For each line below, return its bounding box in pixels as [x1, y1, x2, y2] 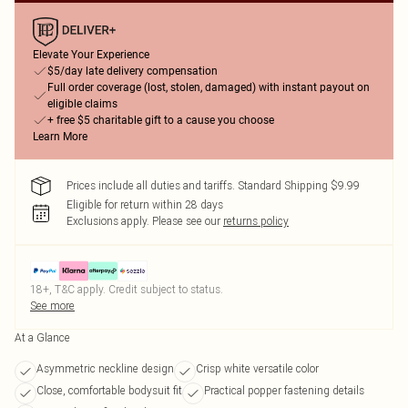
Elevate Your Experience [33, 48, 149, 61]
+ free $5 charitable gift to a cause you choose [47, 114, 274, 127]
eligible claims [47, 97, 117, 110]
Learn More [33, 130, 87, 143]
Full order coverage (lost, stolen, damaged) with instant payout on [47, 81, 370, 94]
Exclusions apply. [66, 214, 149, 228]
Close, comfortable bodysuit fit [36, 383, 182, 397]
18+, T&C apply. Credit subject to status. [30, 282, 223, 296]
